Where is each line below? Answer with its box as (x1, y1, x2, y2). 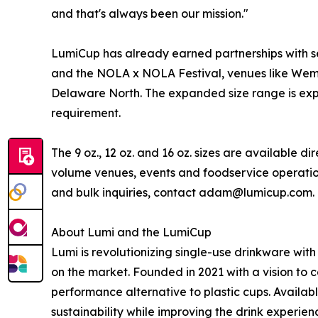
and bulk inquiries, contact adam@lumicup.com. (51, 185, 314, 199)
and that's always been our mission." (51, 6, 248, 21)
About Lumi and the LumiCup (51, 224, 212, 239)
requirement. (51, 105, 121, 120)
